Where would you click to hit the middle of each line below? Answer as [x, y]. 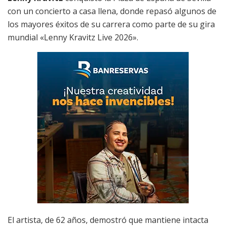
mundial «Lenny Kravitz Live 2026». [73, 37]
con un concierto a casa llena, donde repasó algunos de [112, 11]
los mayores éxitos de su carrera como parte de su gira [111, 24]
